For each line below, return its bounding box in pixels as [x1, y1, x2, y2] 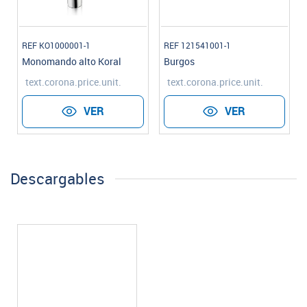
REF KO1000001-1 [22, 40, 90, 51]
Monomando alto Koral [22, 56, 121, 68]
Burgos [163, 56, 195, 68]
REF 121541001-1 [163, 40, 231, 51]
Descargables [10, 169, 105, 188]
